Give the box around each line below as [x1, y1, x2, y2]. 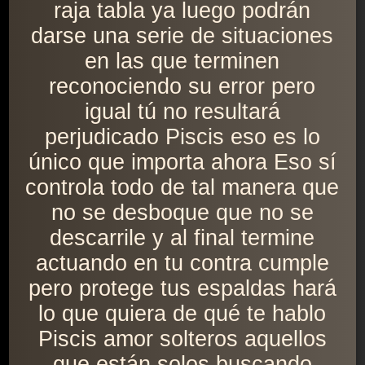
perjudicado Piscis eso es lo [44, 125, 320, 150]
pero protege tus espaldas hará [28, 276, 336, 301]
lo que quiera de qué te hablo [38, 301, 327, 327]
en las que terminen [85, 49, 280, 74]
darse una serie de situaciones [31, 24, 334, 49]
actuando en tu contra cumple [35, 251, 329, 276]
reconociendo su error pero [49, 74, 316, 99]
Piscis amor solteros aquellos [37, 327, 327, 352]
